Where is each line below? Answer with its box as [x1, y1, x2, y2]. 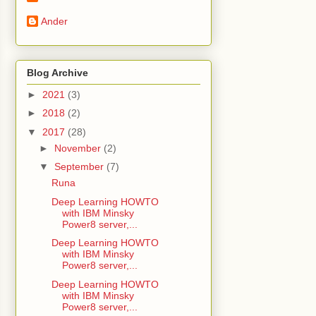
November [54, 142, 104, 154]
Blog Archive [27, 66, 88, 78]
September [54, 161, 107, 173]
